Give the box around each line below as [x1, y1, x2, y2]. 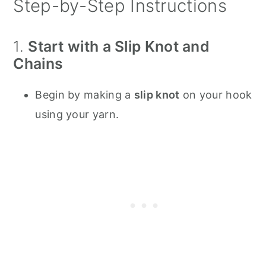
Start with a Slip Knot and [28, 37, 210, 55]
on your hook [179, 88, 252, 101]
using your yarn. [35, 107, 119, 121]
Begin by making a [35, 88, 134, 101]
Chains [13, 54, 64, 72]
